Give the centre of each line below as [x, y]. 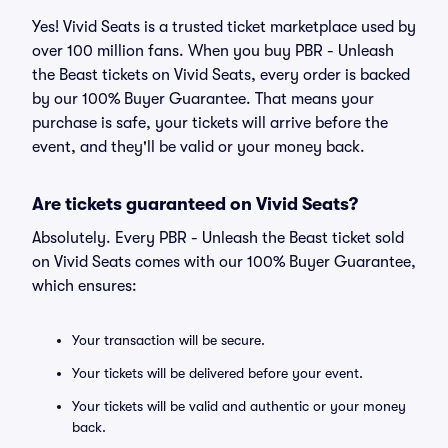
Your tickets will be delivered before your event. [217, 373]
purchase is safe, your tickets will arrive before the [210, 123]
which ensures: [84, 286]
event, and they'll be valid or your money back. [198, 147]
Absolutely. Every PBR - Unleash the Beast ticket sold [218, 238]
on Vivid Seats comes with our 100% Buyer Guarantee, [224, 262]
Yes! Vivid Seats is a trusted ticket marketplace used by [224, 27]
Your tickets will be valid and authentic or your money [239, 406]
